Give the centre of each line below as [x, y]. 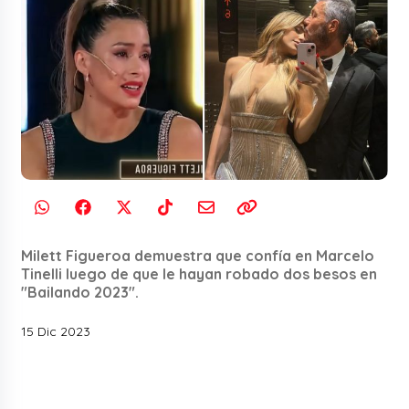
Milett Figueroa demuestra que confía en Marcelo [198, 255]
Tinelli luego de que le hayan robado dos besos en [199, 273]
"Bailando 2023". [80, 292]
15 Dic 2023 [56, 331]
